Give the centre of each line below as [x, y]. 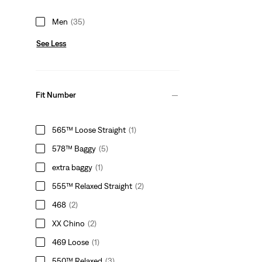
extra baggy [73, 167]
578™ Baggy [74, 148]
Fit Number [56, 95]
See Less [51, 43]
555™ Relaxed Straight [92, 186]
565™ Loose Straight [89, 130]
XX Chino [69, 223]
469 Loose [71, 242]
